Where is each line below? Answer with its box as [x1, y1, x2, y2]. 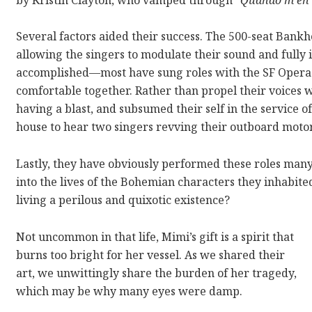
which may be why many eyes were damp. [16, 283, 243, 299]
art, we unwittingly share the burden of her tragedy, [16, 265, 297, 281]
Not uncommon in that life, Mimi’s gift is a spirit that [16, 229, 295, 245]
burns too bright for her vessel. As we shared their [16, 247, 286, 263]
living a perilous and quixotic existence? [16, 192, 231, 208]
